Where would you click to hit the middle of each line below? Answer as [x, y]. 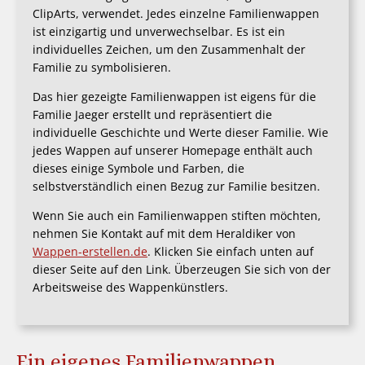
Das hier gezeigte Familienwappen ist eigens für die [174, 97]
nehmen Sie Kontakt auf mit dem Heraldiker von [164, 234]
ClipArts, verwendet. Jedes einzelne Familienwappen [176, 13]
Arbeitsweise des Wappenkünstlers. [130, 288]
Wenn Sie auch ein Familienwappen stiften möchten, [177, 216]
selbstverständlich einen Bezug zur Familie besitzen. [176, 186]
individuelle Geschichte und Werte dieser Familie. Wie [180, 132]
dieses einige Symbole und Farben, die [139, 168]
